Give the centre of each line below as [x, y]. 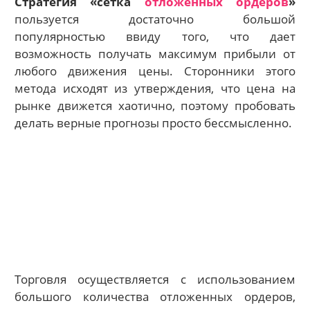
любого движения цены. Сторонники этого [155, 71]
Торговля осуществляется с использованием [155, 279]
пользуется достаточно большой [155, 19]
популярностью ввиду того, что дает [155, 36]
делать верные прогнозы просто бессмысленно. [154, 122]
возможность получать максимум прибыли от [155, 53]
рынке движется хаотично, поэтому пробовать [155, 105]
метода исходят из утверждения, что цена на [155, 88]
